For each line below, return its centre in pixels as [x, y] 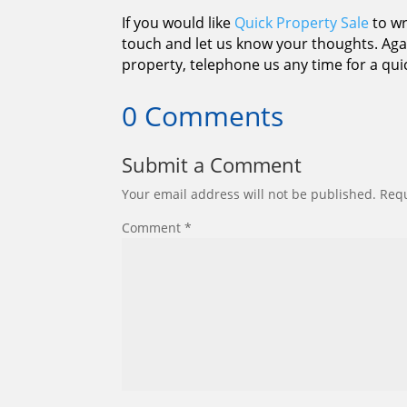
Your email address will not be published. [249, 194]
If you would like [179, 23]
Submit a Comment [212, 164]
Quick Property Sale [302, 23]
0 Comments [203, 115]
